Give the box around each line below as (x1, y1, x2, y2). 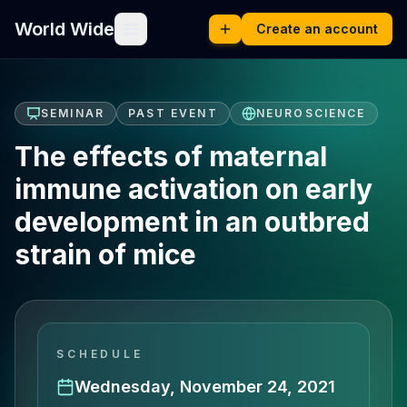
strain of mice (15, 238, 196, 271)
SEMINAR (41, 106, 105, 120)
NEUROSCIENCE (255, 106, 366, 120)
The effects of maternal (15, 140, 327, 173)
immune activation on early (15, 173, 372, 205)
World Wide (15, 18, 114, 40)
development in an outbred (15, 205, 370, 238)
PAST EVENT (128, 106, 218, 120)
